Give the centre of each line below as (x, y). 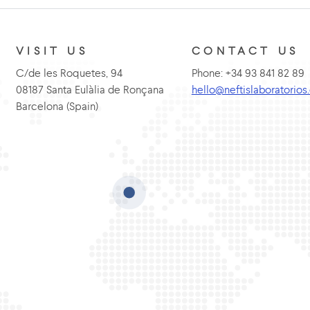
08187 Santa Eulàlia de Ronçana (90, 89)
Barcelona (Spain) (57, 106)
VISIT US (52, 51)
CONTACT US (245, 51)
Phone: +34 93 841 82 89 (248, 73)
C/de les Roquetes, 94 (69, 73)
